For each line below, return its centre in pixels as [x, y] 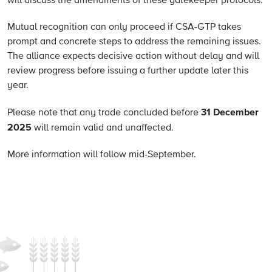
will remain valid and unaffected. [103, 128]
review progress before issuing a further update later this [128, 71]
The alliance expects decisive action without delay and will [133, 56]
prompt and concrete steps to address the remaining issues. [134, 42]
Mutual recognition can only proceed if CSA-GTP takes [124, 27]
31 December [230, 112]
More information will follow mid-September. [102, 155]
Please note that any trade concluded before [104, 113]
